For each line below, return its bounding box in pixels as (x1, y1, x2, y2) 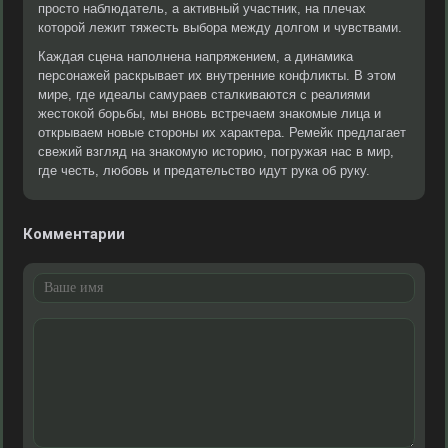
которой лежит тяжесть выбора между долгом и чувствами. (38, 20, 402, 35)
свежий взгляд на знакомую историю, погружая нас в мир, (38, 144, 394, 159)
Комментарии (23, 225, 125, 243)
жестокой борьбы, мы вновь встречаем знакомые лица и (38, 106, 381, 121)
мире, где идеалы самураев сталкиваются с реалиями (38, 87, 370, 102)
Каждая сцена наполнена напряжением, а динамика (38, 49, 353, 64)
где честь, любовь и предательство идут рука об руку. (38, 163, 370, 178)
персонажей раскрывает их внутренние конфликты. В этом (38, 68, 396, 83)
